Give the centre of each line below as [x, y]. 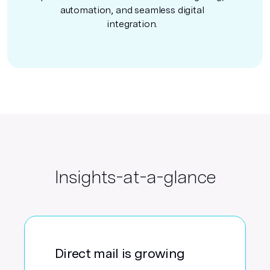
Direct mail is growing [120, 253]
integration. [132, 24]
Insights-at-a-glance [135, 177]
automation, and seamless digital [132, 10]
